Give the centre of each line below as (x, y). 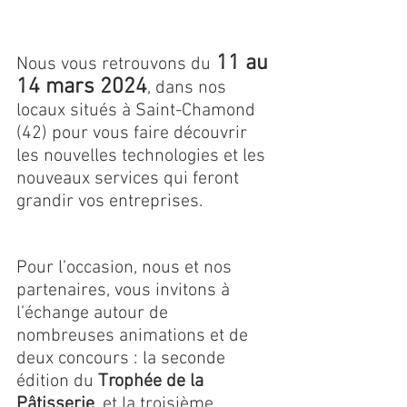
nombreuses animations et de (134, 337)
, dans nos (189, 89)
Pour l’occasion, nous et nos (126, 268)
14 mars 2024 (82, 88)
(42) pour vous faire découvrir (134, 134)
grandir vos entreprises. (109, 202)
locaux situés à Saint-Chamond (138, 111)
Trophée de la (153, 382)
